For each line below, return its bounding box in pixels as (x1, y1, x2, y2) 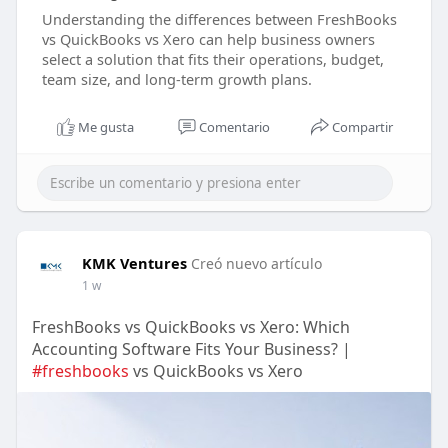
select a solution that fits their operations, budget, (41, 49, 384, 70)
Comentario (199, 118, 270, 137)
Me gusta (78, 118, 135, 137)
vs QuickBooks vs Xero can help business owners (41, 29, 375, 50)
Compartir (332, 118, 394, 137)
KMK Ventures (81, 253, 187, 274)
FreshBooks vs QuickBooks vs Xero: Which (31, 316, 350, 339)
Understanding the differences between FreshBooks (41, 9, 397, 30)
